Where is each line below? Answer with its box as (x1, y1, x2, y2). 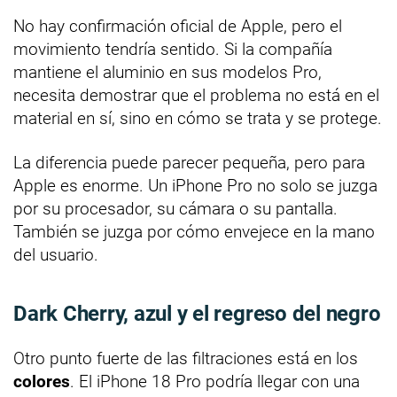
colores (13, 371, 70, 393)
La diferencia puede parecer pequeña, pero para (13, 152, 365, 174)
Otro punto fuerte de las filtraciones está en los (13, 348, 358, 370)
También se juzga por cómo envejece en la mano (13, 222, 375, 243)
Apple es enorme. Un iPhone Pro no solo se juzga (13, 175, 378, 197)
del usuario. (13, 245, 98, 266)
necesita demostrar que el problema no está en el (13, 85, 379, 106)
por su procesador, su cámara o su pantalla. (13, 198, 338, 220)
